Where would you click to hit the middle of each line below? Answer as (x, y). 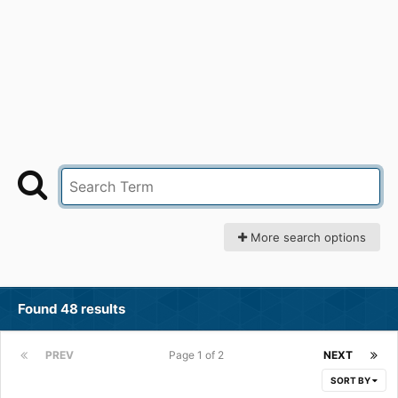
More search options (306, 238)
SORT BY (351, 381)
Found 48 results (72, 309)
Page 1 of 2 (199, 355)
